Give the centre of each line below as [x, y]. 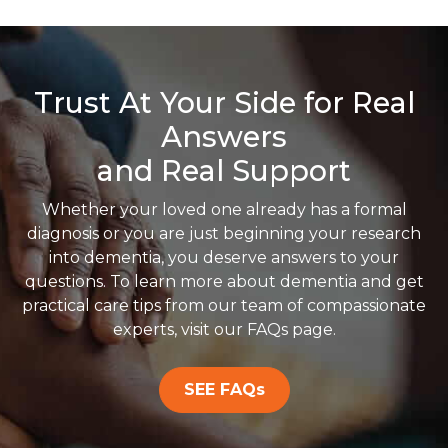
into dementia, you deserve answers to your [224, 258]
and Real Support [224, 171]
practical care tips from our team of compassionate [224, 306]
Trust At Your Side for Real [224, 103]
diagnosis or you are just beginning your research [224, 234]
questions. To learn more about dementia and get [224, 282]
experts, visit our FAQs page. [224, 330]
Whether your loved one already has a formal [224, 210]
